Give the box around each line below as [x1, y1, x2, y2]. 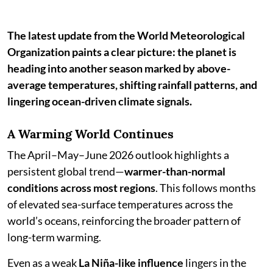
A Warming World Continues [7, 126, 174, 141]
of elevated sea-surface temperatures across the [7, 197, 233, 211]
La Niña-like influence [79, 256, 183, 269]
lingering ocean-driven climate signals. [7, 94, 192, 108]
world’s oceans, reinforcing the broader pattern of [7, 214, 241, 227]
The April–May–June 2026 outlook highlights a [7, 148, 229, 161]
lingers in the [183, 256, 246, 269]
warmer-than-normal [124, 165, 225, 178]
